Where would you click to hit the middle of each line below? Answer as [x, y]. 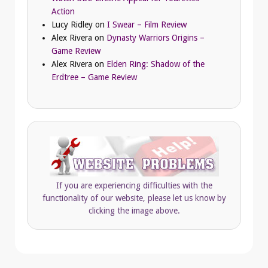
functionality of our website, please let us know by [134, 198]
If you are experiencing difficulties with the [134, 185]
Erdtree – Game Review [94, 77]
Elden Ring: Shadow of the [156, 64]
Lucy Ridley [72, 24]
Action [63, 11]
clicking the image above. [134, 210]
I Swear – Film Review [147, 24]
